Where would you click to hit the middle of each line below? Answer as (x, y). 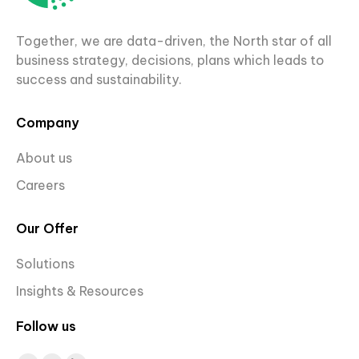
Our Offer (47, 228)
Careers (42, 185)
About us (44, 157)
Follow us (46, 326)
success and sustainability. (99, 79)
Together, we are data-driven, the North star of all (174, 40)
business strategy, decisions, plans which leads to (170, 60)
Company (47, 122)
